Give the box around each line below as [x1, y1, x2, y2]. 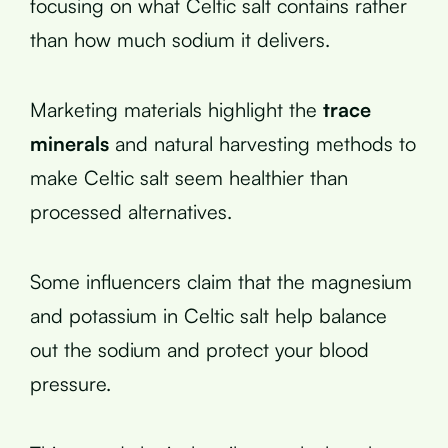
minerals [30, 130, 109, 156]
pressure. [30, 370, 111, 396]
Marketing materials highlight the [30, 96, 323, 122]
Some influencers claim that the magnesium [30, 268, 412, 294]
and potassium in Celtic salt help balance [30, 302, 387, 328]
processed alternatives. [30, 198, 232, 224]
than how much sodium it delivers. [30, 26, 330, 52]
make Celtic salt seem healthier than [30, 164, 348, 190]
